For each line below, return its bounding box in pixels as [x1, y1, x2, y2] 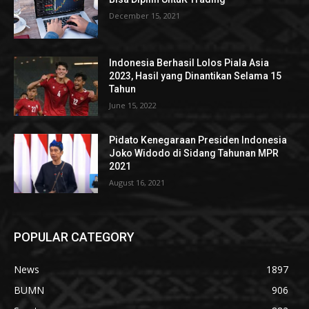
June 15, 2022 [109, 100, 157, 111]
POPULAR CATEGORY [14, 229, 134, 244]
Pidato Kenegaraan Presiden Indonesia [109, 134, 288, 146]
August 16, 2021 [109, 177, 166, 188]
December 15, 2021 [109, 10, 181, 21]
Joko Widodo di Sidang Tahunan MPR [109, 147, 279, 159]
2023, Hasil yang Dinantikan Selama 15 [109, 70, 282, 82]
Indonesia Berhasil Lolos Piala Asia [109, 57, 270, 69]
